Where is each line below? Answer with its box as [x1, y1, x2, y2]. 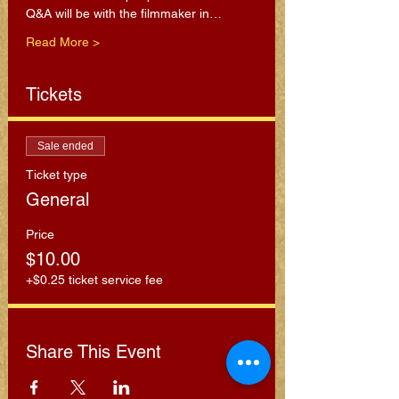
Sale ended [37, 140, 94, 152]
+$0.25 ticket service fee [26, 273, 163, 287]
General [26, 189, 89, 210]
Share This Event [26, 341, 161, 362]
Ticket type [26, 167, 87, 182]
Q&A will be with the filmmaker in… [26, 6, 222, 20]
